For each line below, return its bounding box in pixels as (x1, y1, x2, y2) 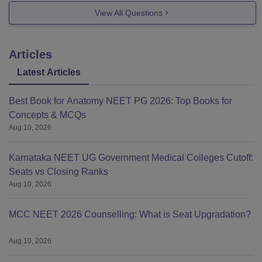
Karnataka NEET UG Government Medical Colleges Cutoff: (9, 153, 253, 163)
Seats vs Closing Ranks (9, 167, 108, 177)
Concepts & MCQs (9, 110, 86, 120)
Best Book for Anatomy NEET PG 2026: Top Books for (9, 96, 232, 106)
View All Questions (94, 8, 163, 18)
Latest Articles (17, 67, 81, 77)
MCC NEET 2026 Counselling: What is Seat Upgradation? (9, 209, 251, 219)
